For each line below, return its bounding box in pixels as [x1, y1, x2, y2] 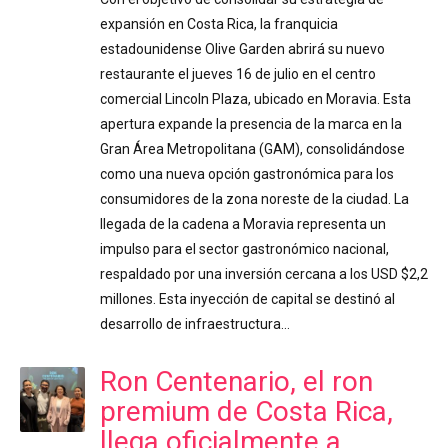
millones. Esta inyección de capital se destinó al [100, 291, 395, 308]
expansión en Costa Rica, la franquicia [100, 16, 338, 33]
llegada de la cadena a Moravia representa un [100, 216, 386, 233]
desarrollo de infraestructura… [100, 316, 290, 333]
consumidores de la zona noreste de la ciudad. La [100, 191, 409, 208]
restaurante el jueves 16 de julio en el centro [100, 66, 376, 83]
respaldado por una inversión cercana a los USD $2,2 [100, 266, 428, 283]
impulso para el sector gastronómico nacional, [100, 241, 389, 258]
